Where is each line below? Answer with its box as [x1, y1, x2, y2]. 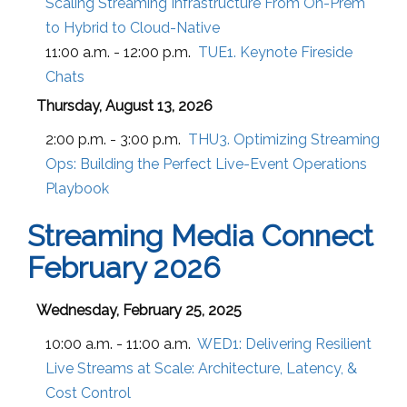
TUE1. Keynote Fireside [198, 43, 352, 61]
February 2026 [27, 250, 221, 284]
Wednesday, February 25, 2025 [36, 301, 242, 319]
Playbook [45, 179, 109, 197]
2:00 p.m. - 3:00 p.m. [45, 130, 181, 148]
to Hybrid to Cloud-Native [45, 18, 220, 36]
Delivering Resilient [245, 334, 372, 352]
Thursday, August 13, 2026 [36, 96, 213, 114]
